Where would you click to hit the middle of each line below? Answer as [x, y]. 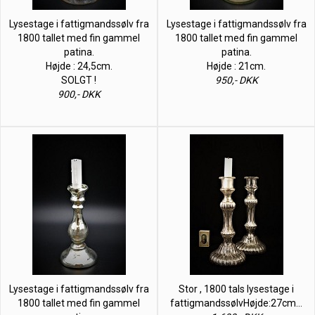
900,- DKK [79, 94]
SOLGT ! [79, 80]
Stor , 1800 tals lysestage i [236, 289]
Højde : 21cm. [236, 66]
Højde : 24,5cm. [79, 66]
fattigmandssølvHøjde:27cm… [236, 303]
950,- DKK [236, 80]
